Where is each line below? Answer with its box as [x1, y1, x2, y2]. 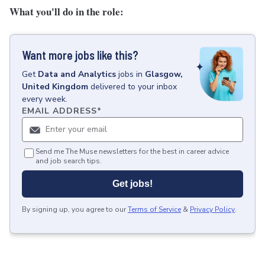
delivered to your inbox [91, 81, 177, 92]
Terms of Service [128, 205, 181, 214]
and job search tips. [35, 156, 102, 166]
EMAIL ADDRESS [22, 105, 97, 117]
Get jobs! [112, 179, 153, 189]
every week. [22, 93, 67, 105]
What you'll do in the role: [9, 4, 124, 19]
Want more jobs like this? [22, 48, 138, 62]
